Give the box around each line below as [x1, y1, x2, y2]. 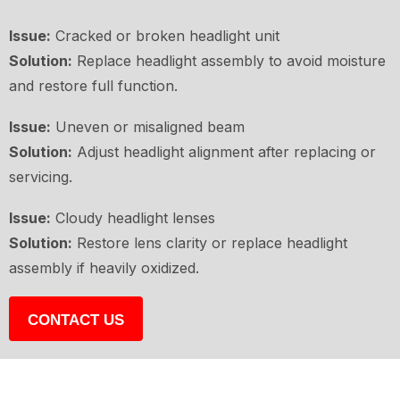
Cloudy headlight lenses [51, 209, 215, 228]
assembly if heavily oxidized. [9, 259, 199, 278]
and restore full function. [9, 77, 178, 96]
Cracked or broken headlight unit [51, 27, 279, 46]
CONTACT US [28, 312, 124, 329]
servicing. [9, 168, 72, 187]
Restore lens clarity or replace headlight [72, 234, 347, 253]
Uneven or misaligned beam [51, 118, 245, 137]
